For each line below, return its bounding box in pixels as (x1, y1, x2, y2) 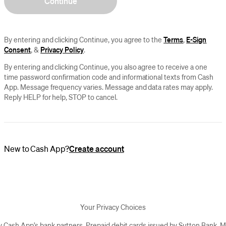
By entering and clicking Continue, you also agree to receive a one (4, 62, 207, 71)
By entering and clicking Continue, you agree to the (4, 35, 164, 44)
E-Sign (186, 35, 207, 44)
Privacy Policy (40, 45, 84, 54)
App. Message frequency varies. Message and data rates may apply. (4, 82, 213, 91)
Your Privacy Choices (80, 202, 146, 211)
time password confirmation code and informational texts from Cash (4, 72, 213, 81)
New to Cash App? (4, 143, 69, 154)
